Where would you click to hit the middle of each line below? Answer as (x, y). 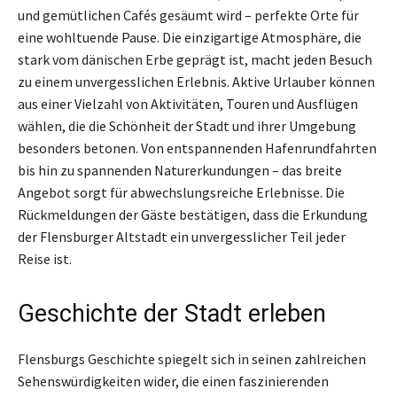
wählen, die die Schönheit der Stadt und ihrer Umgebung (187, 126)
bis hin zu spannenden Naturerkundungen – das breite (180, 171)
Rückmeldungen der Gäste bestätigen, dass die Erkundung (193, 215)
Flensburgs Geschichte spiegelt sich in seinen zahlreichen (192, 359)
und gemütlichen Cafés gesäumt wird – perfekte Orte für (188, 16)
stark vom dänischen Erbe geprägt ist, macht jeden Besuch (195, 60)
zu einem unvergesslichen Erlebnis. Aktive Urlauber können (196, 82)
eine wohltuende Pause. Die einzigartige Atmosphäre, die (190, 38)
